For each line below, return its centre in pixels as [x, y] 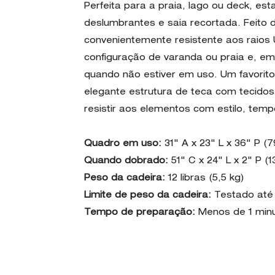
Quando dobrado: [128, 161]
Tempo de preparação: [141, 213]
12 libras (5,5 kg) [206, 178]
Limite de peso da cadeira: [149, 196]
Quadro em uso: [124, 144]
